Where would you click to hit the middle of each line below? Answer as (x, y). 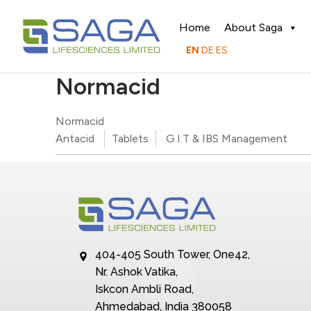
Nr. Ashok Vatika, (136, 272)
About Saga (253, 27)
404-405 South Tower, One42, (173, 255)
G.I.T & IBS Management (227, 139)
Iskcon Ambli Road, (144, 289)
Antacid (75, 139)
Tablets (130, 139)
